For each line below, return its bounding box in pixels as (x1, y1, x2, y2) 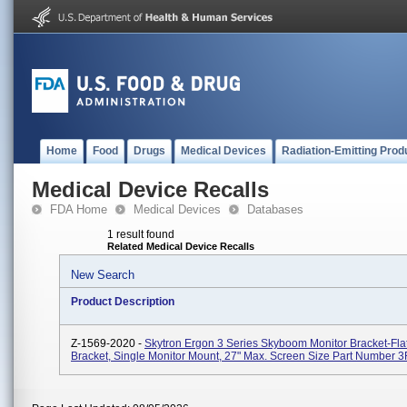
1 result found (107, 228, 174, 241)
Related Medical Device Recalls (107, 241, 254, 252)
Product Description (71, 295, 174, 308)
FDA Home (50, 203, 107, 216)
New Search (71, 268, 134, 282)
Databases (247, 203, 303, 216)
